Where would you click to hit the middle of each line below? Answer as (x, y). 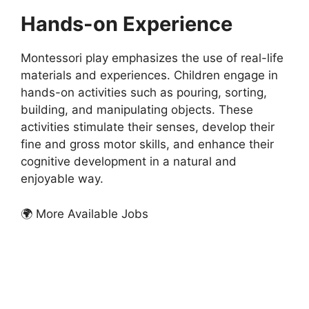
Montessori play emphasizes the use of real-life (152, 58)
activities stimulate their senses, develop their (148, 127)
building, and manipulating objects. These (137, 110)
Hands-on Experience (127, 24)
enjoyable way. (62, 179)
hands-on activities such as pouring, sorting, (144, 93)
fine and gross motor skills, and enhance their (147, 144)
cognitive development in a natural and (129, 162)
